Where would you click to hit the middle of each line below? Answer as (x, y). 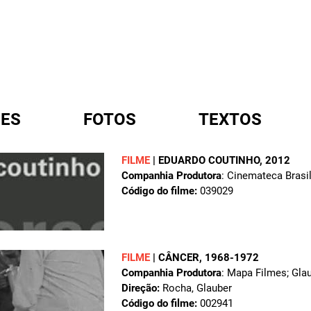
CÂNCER (179, 258)
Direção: (141, 288)
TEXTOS (230, 119)
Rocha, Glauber (196, 288)
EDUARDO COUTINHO (209, 160)
